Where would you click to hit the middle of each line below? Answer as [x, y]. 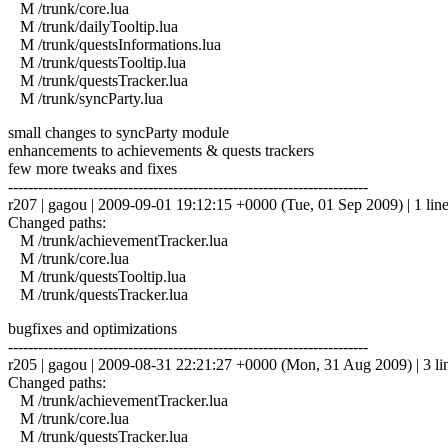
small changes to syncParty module [118, 132]
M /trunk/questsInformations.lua [114, 44]
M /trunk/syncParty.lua [85, 98]
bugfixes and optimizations [92, 328]
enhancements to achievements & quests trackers [161, 150]
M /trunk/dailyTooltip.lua [93, 26]
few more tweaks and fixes [92, 168]
